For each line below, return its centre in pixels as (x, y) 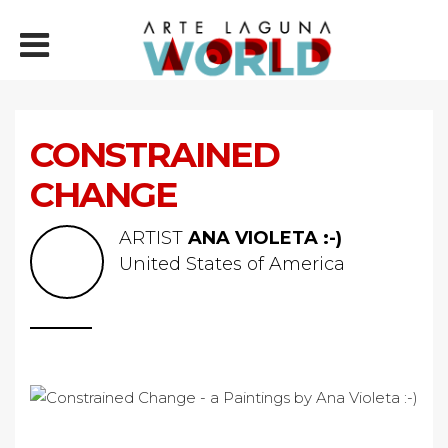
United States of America (232, 264)
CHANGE (103, 194)
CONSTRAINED (154, 154)
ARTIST (153, 238)
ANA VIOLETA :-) (265, 238)
